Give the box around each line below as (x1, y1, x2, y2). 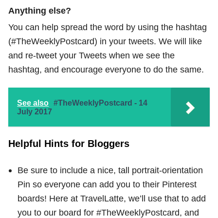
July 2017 (17, 108, 53, 116)
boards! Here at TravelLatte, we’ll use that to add (17, 193, 206, 204)
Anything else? (8, 5, 72, 16)
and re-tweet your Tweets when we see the (8, 50, 175, 61)
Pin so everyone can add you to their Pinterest (17, 179, 197, 190)
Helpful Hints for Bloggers (8, 138, 130, 149)
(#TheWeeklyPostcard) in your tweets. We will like (8, 36, 202, 47)
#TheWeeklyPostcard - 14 (54, 99, 148, 108)
